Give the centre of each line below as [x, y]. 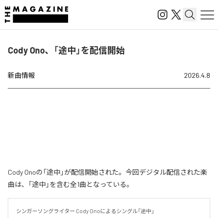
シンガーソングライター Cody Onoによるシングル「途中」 [85, 211]
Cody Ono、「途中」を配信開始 [66, 50]
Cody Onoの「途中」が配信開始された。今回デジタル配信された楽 [108, 172]
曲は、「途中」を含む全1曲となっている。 [71, 184]
